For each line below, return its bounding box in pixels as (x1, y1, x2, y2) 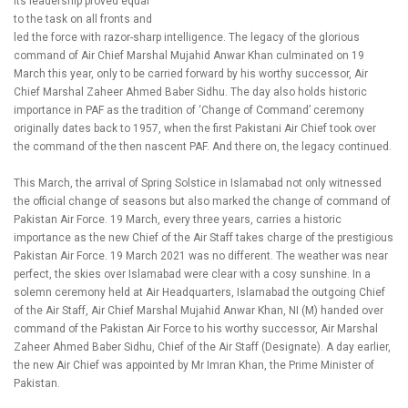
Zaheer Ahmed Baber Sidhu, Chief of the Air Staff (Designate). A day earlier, (14, 341, 391, 353)
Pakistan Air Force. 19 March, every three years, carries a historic (14, 213, 342, 226)
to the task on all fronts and (14, 13, 152, 25)
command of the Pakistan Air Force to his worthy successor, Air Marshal (14, 322, 378, 335)
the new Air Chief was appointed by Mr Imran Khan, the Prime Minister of (14, 359, 374, 372)
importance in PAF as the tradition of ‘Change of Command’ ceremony (14, 104, 364, 117)
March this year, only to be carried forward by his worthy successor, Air (14, 67, 368, 80)
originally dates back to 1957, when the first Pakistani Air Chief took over (14, 122, 376, 135)
